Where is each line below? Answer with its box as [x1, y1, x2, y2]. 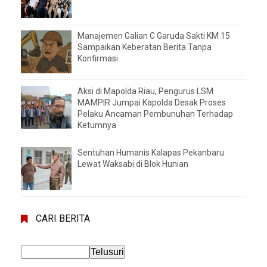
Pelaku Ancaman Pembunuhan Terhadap [77, 109, 233, 119]
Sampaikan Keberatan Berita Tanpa [77, 42, 212, 52]
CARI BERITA [36, 213, 90, 225]
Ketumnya [77, 120, 116, 131]
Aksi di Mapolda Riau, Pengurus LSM [77, 86, 213, 97]
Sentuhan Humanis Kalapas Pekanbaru [77, 148, 224, 158]
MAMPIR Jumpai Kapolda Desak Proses [77, 98, 226, 108]
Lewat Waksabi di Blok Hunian [77, 159, 188, 169]
